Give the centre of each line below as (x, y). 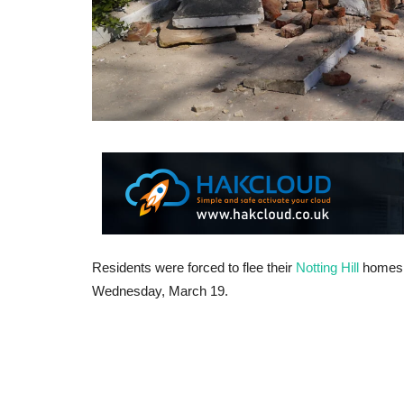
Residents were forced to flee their (194, 267)
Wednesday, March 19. (160, 290)
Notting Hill (327, 267)
